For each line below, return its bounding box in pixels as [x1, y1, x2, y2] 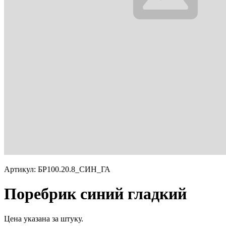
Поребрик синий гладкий [4, 185, 187, 203]
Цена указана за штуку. [4, 214, 83, 223]
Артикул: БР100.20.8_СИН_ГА [4, 165, 110, 174]
